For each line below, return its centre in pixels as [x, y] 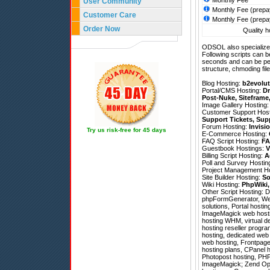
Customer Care [110, 15]
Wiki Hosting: [222, 185]
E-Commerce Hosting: [235, 134]
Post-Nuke [218, 98]
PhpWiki [255, 185]
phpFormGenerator [230, 199]
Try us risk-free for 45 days [127, 130]
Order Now [102, 29]
